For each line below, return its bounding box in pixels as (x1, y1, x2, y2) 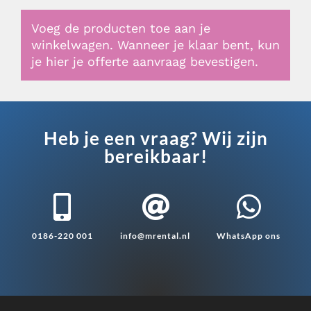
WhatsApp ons (217, 230, 281, 241)
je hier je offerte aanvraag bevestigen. (31, 54, 258, 69)
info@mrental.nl (120, 230, 191, 241)
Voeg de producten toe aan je (31, 21, 210, 35)
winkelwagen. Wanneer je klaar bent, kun (31, 37, 280, 52)
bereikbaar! (103, 145, 208, 167)
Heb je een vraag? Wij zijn (43, 127, 268, 149)
